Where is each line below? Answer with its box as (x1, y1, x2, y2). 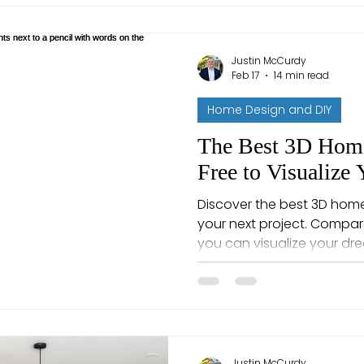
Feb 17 (232, 68, 259, 83)
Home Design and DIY (207, 102, 331, 119)
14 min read (274, 68, 329, 83)
